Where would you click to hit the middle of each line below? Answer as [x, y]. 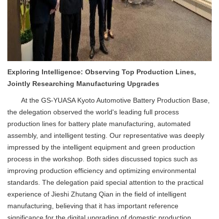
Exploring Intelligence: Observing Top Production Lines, [102, 72]
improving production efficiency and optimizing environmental [102, 171]
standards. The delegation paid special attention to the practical [105, 182]
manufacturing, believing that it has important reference [93, 206]
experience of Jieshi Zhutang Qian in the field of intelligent [97, 194]
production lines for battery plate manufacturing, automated [99, 124]
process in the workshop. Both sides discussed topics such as [102, 159]
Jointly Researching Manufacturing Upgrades [83, 84]
